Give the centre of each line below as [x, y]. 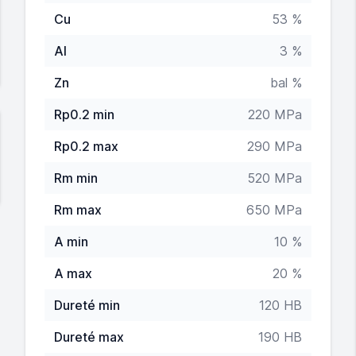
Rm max [78, 210]
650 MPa [274, 210]
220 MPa [275, 114]
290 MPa [275, 146]
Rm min [76, 178]
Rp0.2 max [86, 146]
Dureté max [89, 337]
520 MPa [275, 178]
